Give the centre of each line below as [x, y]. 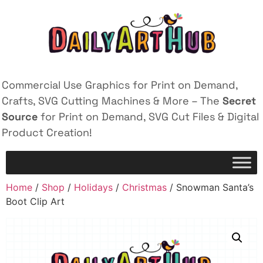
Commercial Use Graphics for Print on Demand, [120, 85]
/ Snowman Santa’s [210, 188]
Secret [239, 101]
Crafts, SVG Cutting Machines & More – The [112, 101]
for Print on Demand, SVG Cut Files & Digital [148, 117]
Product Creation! [47, 132]
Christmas [144, 188]
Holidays [93, 188]
